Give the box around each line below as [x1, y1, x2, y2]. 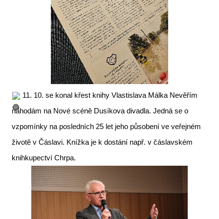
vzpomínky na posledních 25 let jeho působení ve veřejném [12, 122, 201, 131]
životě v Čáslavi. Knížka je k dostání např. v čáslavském [12, 138, 193, 146]
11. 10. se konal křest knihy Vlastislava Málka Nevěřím [22, 91, 197, 99]
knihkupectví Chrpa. [12, 153, 76, 162]
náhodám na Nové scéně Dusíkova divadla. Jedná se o [12, 107, 188, 115]
